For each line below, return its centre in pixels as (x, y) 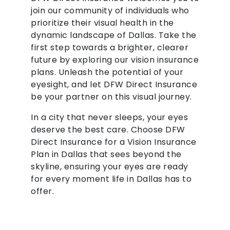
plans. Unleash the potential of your (107, 72)
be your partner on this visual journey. (111, 97)
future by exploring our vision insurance (115, 60)
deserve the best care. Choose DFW (108, 130)
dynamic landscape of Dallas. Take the (114, 35)
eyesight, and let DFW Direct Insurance (114, 85)
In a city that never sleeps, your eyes (109, 118)
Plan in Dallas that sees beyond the (106, 155)
